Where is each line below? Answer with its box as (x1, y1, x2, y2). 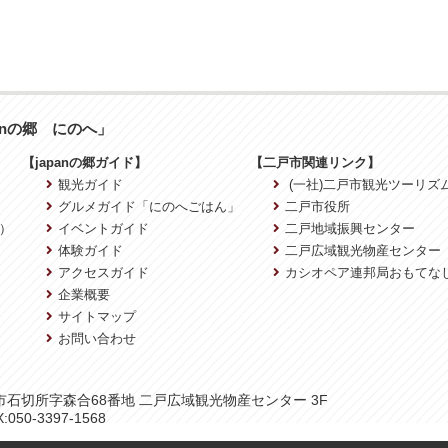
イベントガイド (57, 220, 149, 236)
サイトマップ (57, 308, 136, 324)
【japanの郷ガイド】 (22, 154, 148, 170)
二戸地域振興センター (285, 220, 416, 236)
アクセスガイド (57, 264, 149, 280)
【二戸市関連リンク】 (249, 154, 380, 170)
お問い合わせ (57, 330, 136, 346)
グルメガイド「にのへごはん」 (57, 198, 240, 214)
